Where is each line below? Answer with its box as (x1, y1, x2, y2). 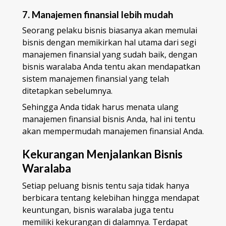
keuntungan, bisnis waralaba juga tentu (22, 204, 174, 215)
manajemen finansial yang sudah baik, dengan (22, 48, 197, 60)
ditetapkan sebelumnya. (22, 85, 112, 96)
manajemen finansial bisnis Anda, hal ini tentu (22, 113, 195, 125)
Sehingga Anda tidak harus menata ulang (22, 101, 179, 112)
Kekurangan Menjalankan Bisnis (22, 147, 183, 161)
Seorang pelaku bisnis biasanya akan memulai (22, 24, 197, 36)
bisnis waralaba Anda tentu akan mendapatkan (22, 61, 200, 72)
